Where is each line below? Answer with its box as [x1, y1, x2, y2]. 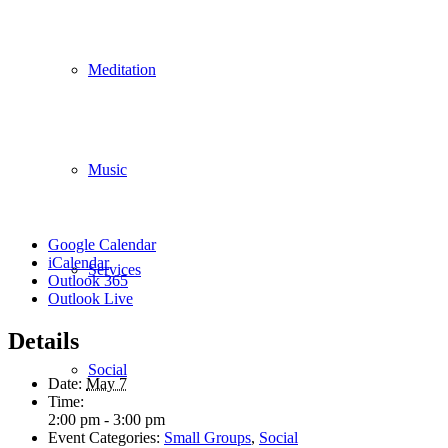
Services [88, 261, 141, 278]
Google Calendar [48, 235, 156, 253]
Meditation [88, 61, 156, 78]
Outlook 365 [48, 271, 128, 289]
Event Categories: [48, 428, 160, 446]
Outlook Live [48, 289, 133, 307]
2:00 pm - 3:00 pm [48, 410, 165, 428]
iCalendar [48, 253, 109, 271]
